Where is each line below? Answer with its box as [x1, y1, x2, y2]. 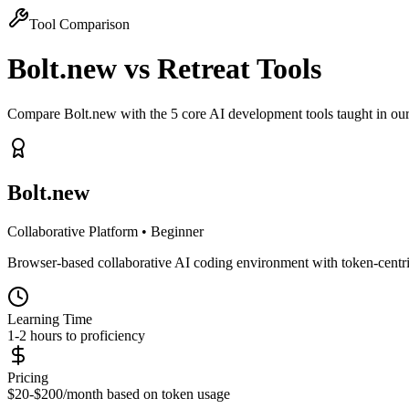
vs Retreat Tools [124, 52, 321, 86]
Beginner [151, 223, 204, 239]
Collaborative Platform [7, 223, 138, 239]
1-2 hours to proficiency [7, 327, 145, 343]
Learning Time [7, 310, 92, 327]
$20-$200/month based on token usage [7, 385, 230, 402]
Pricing [7, 369, 48, 385]
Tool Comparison [29, 16, 130, 32]
